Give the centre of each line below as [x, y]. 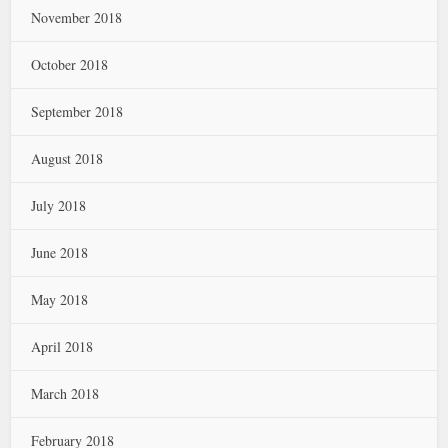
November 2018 [77, 17]
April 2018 [62, 346]
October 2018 [70, 64]
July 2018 [59, 205]
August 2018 [67, 158]
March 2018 [65, 393]
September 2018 [77, 111]
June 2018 [60, 252]
